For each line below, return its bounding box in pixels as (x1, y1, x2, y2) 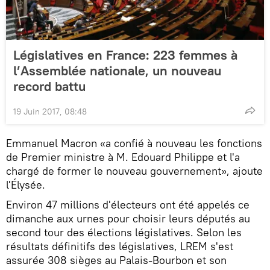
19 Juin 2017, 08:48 (13, 105, 87, 117)
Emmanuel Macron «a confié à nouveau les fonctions (6, 136, 262, 150)
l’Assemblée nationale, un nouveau (13, 61, 221, 79)
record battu (13, 77, 86, 95)
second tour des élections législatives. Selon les (6, 225, 242, 239)
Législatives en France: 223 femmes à (13, 46, 237, 63)
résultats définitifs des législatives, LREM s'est (6, 239, 233, 253)
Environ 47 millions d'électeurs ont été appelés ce (6, 197, 250, 212)
